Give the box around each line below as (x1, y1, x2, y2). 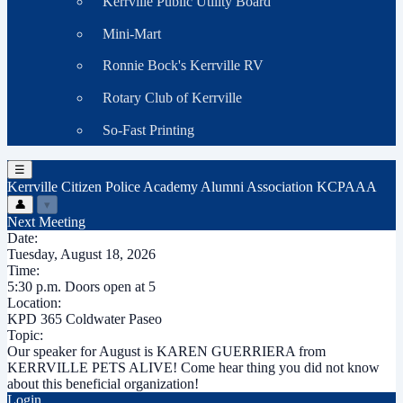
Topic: (7, 327, 43, 344)
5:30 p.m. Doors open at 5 (7, 279, 156, 295)
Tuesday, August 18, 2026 (7, 246, 156, 263)
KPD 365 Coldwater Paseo (7, 311, 162, 327)
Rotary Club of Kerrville (102, 89, 242, 105)
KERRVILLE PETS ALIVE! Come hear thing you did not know (7, 360, 380, 376)
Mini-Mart (102, 25, 161, 41)
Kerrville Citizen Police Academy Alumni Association (7, 179, 313, 195)
